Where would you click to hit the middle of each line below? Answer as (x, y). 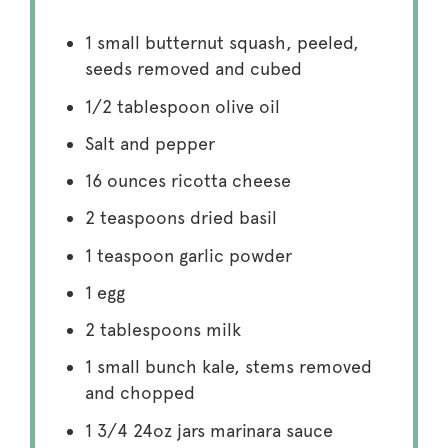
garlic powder (232, 255)
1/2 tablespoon (147, 106)
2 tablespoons (142, 330)
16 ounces (125, 181)
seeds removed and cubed (193, 69)
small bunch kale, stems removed (231, 367)
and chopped (139, 393)
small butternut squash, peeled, (225, 43)
